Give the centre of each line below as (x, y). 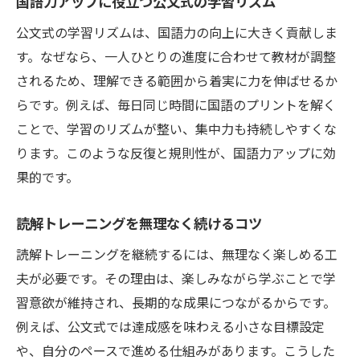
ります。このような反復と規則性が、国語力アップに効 (176, 153)
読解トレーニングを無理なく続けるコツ (139, 223)
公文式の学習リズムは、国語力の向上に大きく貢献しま (177, 33)
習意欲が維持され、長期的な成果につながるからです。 (176, 303)
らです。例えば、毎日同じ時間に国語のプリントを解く (176, 105)
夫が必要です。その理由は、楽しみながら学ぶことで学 (176, 278)
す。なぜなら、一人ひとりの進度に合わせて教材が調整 (176, 57)
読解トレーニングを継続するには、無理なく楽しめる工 (177, 254)
